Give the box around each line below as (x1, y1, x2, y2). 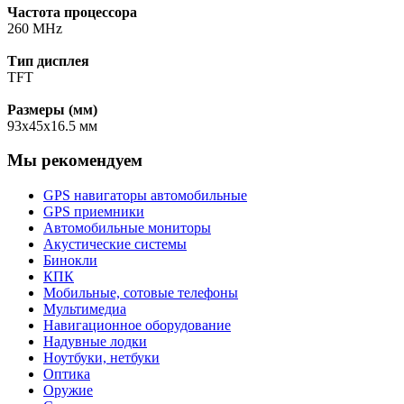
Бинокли (43, 252, 97, 269)
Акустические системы (43, 236, 187, 252)
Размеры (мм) (7, 101, 97, 117)
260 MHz (7, 20, 62, 36)
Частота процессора (7, 4, 137, 20)
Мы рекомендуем (7, 151, 142, 170)
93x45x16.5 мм (7, 117, 97, 133)
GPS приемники (43, 204, 144, 220)
